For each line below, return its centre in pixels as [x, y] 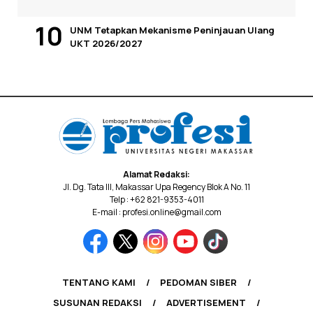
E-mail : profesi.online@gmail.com [156, 212]
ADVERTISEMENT [206, 303]
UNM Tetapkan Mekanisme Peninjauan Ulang [172, 30]
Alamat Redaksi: [156, 175]
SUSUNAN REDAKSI [97, 303]
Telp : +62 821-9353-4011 [156, 200]
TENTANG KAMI [99, 283]
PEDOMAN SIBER [198, 283]
